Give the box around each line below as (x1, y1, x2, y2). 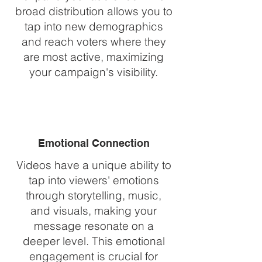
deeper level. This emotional (22, 234, 165, 248)
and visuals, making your (30, 204, 157, 218)
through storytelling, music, (26, 188, 161, 202)
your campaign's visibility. (29, 65, 158, 79)
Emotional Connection (37, 137, 150, 149)
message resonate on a (33, 219, 154, 233)
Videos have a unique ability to (16, 158, 171, 172)
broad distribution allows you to (15, 4, 173, 18)
